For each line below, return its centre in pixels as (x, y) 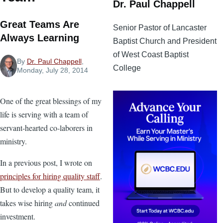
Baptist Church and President (165, 41)
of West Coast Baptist (151, 54)
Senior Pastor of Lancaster (160, 27)
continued (84, 203)
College (127, 68)
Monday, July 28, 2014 (52, 70)
